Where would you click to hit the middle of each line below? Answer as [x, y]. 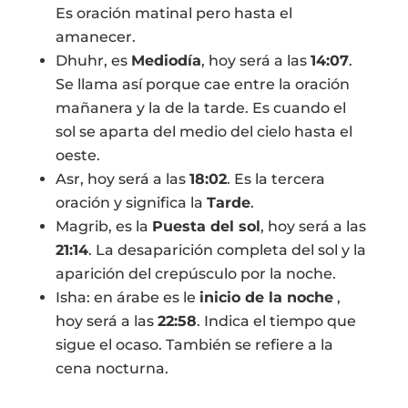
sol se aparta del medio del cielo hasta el [204, 132]
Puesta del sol [206, 226]
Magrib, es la [103, 226]
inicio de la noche [266, 297]
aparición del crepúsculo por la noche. [195, 274]
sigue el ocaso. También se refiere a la [194, 345]
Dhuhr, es [93, 61]
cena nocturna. [112, 368]
